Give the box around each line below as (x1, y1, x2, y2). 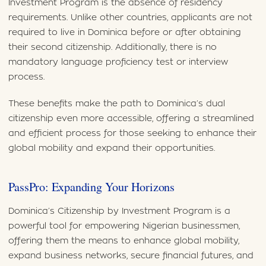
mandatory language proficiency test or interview (8, 57, 228, 66)
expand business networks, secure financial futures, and (8, 251, 254, 261)
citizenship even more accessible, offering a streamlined (8, 114, 254, 123)
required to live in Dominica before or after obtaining (8, 27, 241, 37)
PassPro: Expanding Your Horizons (8, 178, 175, 195)
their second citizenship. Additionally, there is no (8, 42, 217, 52)
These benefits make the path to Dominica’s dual (8, 99, 225, 109)
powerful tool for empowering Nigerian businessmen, (8, 221, 240, 231)
